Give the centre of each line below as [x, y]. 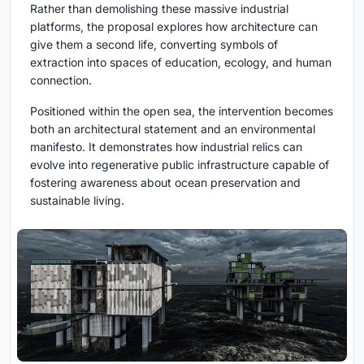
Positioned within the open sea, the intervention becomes [182, 110]
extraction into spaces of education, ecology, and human [181, 62]
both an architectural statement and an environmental [173, 128]
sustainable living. [77, 200]
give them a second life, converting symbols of [154, 44]
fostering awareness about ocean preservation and [165, 182]
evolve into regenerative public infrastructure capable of [180, 164]
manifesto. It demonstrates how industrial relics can [166, 146]
